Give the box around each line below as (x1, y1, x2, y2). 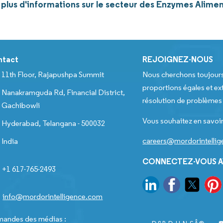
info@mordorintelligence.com (2, 192, 103, 202)
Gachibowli (1, 101, 40, 111)
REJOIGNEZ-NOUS (142, 54, 214, 65)
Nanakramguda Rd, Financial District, (1, 88, 125, 98)
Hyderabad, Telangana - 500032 (1, 118, 106, 128)
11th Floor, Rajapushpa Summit (1, 70, 105, 80)
